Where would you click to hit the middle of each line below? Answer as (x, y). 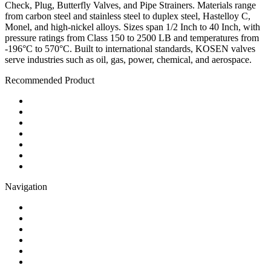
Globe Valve (53, 133)
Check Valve (54, 111)
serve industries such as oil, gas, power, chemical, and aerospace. (128, 59)
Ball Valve (49, 100)
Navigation (26, 186)
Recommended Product (50, 80)
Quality (43, 240)
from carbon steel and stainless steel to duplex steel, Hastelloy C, (128, 16)
